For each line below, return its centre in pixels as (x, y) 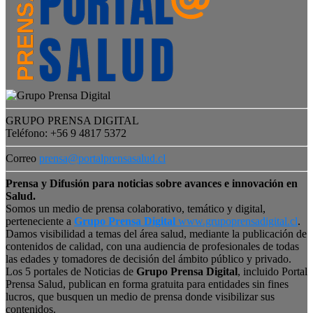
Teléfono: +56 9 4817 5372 (66, 133)
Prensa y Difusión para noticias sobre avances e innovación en (152, 183)
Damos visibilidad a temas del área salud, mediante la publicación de (156, 233)
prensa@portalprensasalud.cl (102, 158)
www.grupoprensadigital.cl (236, 221)
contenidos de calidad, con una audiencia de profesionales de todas (152, 246)
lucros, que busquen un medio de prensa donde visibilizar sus (140, 296)
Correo (22, 158)
